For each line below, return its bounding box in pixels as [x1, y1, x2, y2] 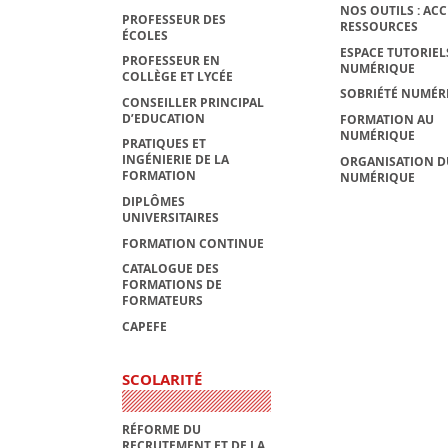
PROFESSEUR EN [122, 52, 220, 70]
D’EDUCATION [122, 109, 205, 127]
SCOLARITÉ [122, 368, 202, 390]
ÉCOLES [122, 26, 168, 44]
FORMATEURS [122, 292, 203, 310]
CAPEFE [122, 317, 167, 335]
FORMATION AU [339, 111, 434, 128]
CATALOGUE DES [122, 260, 219, 278]
